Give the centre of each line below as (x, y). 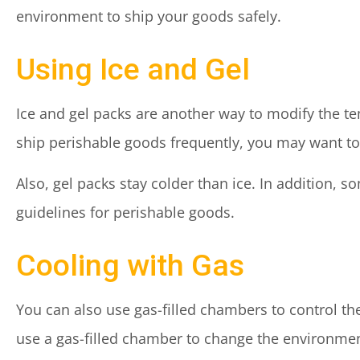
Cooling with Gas (130, 265)
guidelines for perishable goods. (125, 212)
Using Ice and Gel (133, 69)
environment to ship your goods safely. (149, 16)
